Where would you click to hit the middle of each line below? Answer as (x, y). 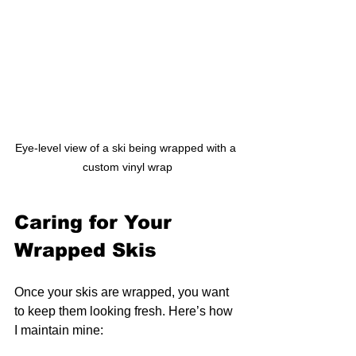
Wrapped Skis (85, 250)
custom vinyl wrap (127, 166)
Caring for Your (96, 222)
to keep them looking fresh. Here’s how (125, 311)
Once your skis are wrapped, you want (123, 292)
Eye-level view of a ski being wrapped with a (127, 147)
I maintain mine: (59, 330)
